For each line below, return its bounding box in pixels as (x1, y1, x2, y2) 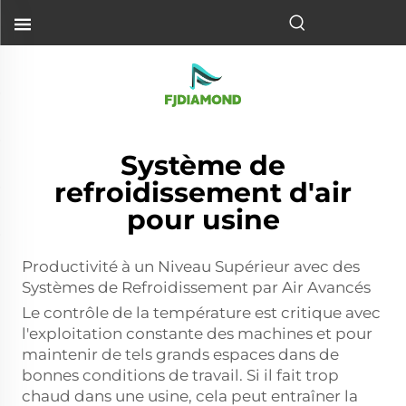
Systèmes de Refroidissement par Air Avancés (22, 278, 371, 296)
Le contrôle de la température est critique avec (22, 304, 381, 322)
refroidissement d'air (54, 176, 352, 209)
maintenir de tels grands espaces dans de (22, 345, 339, 363)
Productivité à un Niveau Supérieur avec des (22, 257, 360, 275)
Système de (121, 149, 285, 182)
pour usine (126, 203, 280, 237)
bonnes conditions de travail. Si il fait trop (22, 366, 339, 384)
